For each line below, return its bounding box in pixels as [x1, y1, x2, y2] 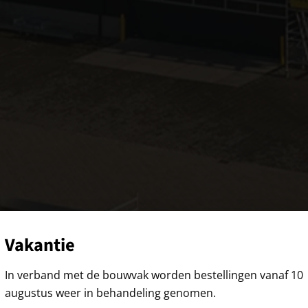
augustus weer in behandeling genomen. [4, 285, 216, 301]
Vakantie [4, 232, 75, 259]
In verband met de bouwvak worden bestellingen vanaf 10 [4, 267, 303, 283]
